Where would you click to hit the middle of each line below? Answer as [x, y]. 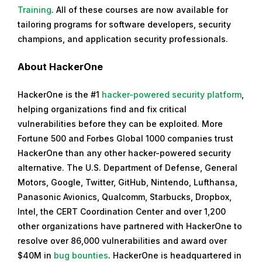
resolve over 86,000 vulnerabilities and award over [122, 241]
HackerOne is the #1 [60, 95]
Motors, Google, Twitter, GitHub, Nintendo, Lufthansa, [127, 182]
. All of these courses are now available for [140, 10]
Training [35, 10]
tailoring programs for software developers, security [124, 25]
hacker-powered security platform [172, 95]
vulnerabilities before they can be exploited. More [120, 124]
